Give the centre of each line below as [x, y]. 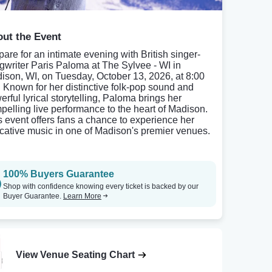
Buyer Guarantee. [33, 196]
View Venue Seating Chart [76, 255]
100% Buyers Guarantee [59, 174]
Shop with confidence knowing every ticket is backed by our [101, 186]
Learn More [82, 196]
